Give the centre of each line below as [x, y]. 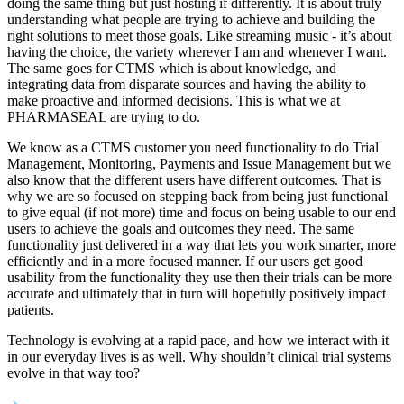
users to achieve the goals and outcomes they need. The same [181, 228]
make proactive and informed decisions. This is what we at [174, 100]
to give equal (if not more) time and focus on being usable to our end [202, 212]
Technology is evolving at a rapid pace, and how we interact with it [198, 340]
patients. [31, 309]
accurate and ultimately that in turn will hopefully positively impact [197, 293]
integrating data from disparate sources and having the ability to [187, 84]
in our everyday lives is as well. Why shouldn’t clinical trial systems [199, 356]
